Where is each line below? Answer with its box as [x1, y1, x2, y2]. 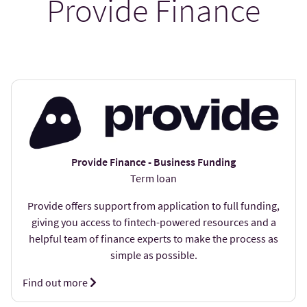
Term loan [130, 171, 177, 185]
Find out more [23, 275, 90, 289]
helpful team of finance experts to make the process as [29, 231, 278, 245]
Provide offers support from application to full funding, [27, 198, 280, 212]
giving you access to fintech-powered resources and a [31, 214, 276, 229]
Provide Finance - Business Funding [71, 154, 236, 169]
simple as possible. [110, 247, 197, 262]
